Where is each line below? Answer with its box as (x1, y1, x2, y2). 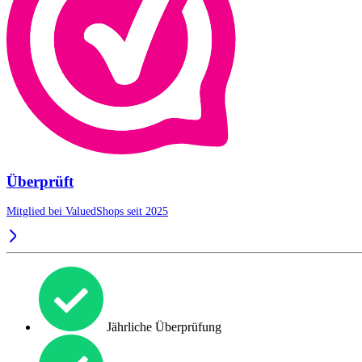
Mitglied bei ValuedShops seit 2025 (6, 205, 168, 218)
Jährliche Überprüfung (103, 320, 221, 335)
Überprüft (6, 172, 74, 190)
